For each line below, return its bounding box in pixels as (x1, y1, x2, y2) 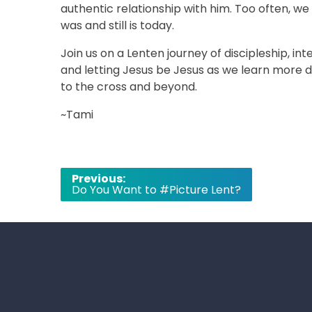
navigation (60, 185, 145, 208)
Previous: (72, 171, 125, 187)
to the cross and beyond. (61, 79, 197, 95)
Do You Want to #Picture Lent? (72, 182, 241, 198)
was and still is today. (61, 17, 174, 33)
